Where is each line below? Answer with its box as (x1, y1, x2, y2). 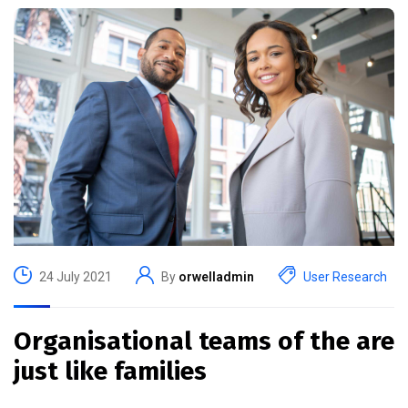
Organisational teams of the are (14, 326, 394, 357)
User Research (303, 269, 387, 284)
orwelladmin (178, 269, 254, 284)
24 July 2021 (39, 269, 112, 284)
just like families (14, 356, 207, 387)
